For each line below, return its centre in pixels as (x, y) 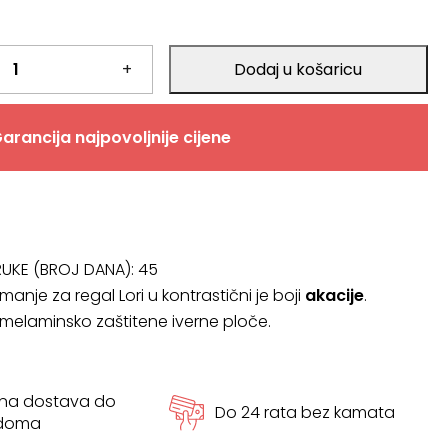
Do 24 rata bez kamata (304, 412)
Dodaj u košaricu (298, 69)
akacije (334, 295)
